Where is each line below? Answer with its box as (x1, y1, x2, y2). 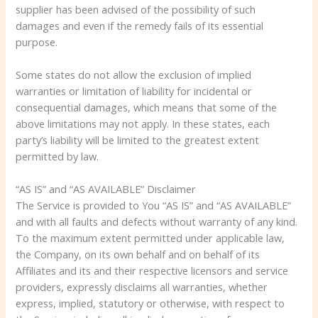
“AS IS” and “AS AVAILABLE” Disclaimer (16, 182, 197, 197)
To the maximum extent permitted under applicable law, (16, 231, 285, 246)
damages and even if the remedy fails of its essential (16, 18, 264, 33)
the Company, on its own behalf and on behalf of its (16, 247, 261, 262)
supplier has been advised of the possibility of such (16, 1, 256, 16)
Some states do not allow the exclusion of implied (16, 67, 252, 82)
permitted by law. (16, 148, 99, 163)
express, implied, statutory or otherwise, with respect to (16, 296, 285, 311)
